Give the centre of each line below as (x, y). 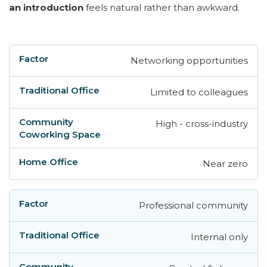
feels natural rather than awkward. (163, 7)
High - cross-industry (202, 123)
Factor (37, 63)
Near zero (225, 163)
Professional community (193, 205)
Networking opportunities (189, 60)
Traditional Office (121, 63)
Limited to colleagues (199, 92)
